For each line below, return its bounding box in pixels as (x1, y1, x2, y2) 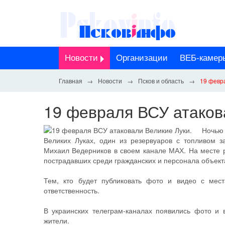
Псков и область (138, 76, 184, 85)
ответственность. (44, 185, 99, 195)
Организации (116, 53, 168, 63)
